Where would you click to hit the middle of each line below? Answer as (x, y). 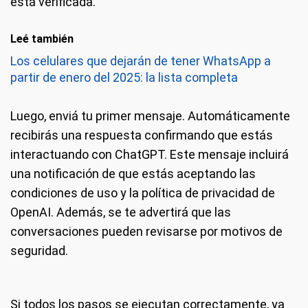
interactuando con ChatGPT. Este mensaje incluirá (150, 154)
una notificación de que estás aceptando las (133, 174)
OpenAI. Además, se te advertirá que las (121, 212)
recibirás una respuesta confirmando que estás (142, 135)
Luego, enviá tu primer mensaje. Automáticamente (150, 116)
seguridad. (39, 251)
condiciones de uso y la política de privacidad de (143, 193)
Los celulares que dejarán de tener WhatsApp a (141, 61)
